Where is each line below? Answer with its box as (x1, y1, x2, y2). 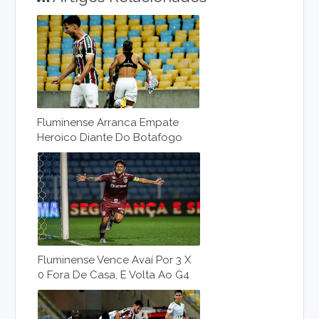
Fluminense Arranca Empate (37, 116, 179, 129)
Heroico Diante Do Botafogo (37, 131, 183, 144)
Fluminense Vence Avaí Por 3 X (38, 253, 192, 266)
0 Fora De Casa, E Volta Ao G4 (38, 268, 190, 281)
